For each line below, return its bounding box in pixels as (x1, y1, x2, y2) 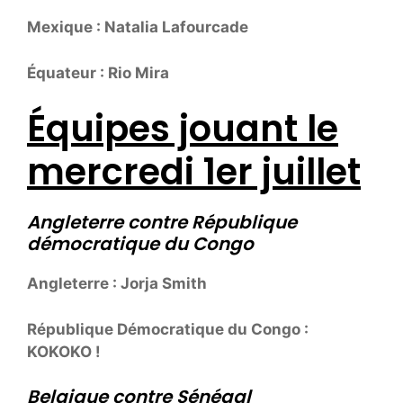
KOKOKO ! (27, 342, 101, 361)
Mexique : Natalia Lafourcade (27, 18, 248, 37)
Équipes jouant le (27, 103, 338, 155)
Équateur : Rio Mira (27, 63, 169, 82)
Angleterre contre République (27, 210, 297, 236)
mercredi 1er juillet (27, 147, 361, 198)
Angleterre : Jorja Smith (27, 274, 207, 293)
